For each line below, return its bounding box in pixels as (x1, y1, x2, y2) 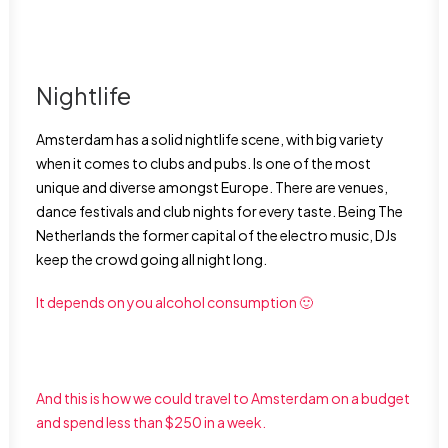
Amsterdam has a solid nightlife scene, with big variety (36, 130, 384, 148)
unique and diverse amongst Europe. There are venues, (36, 178, 388, 196)
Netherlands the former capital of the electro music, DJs (36, 226, 397, 244)
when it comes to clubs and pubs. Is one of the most (36, 154, 371, 172)
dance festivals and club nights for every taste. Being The (36, 202, 403, 220)
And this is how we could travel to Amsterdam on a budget (36, 389, 410, 407)
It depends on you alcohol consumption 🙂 (36, 293, 313, 311)
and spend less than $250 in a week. (36, 413, 266, 431)
